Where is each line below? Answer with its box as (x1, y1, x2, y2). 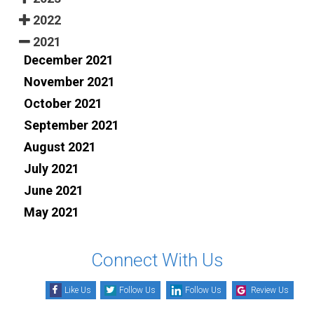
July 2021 (24, 161, 79, 176)
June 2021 (24, 182, 83, 198)
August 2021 (24, 139, 96, 154)
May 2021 (24, 204, 79, 219)
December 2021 (24, 52, 114, 67)
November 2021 (24, 74, 115, 89)
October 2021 (24, 95, 102, 111)
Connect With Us (90, 249, 224, 271)
